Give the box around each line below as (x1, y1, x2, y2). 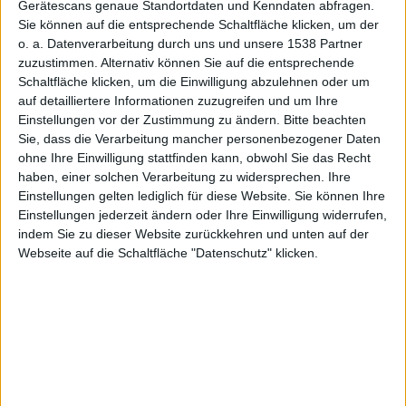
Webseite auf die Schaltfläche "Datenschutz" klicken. (18, 245, 318, 260)
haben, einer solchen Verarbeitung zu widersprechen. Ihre (18, 169, 351, 184)
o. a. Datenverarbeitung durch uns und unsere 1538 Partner (18, 35, 362, 51)
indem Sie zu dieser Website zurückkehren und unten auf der (18, 226, 369, 241)
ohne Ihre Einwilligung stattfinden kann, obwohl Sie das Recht (18, 150, 371, 165)
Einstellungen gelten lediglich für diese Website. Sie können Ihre (18, 188, 385, 203)
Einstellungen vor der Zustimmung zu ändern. (18, 111, 280, 127)
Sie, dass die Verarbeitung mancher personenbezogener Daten (18, 130, 381, 146)
